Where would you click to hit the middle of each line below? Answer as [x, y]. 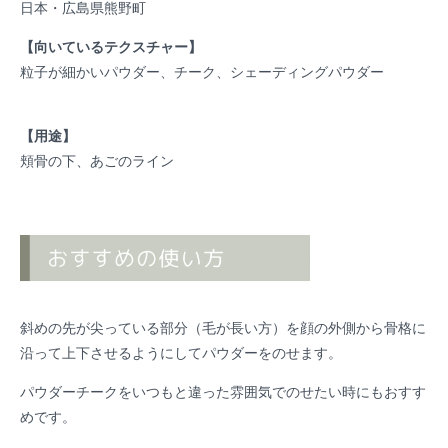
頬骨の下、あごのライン [97, 160]
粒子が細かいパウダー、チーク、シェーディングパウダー [202, 71]
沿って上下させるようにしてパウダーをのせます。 [181, 352]
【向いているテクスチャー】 [111, 46]
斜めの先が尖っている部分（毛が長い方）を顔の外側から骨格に [223, 327]
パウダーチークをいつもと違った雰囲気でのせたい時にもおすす [223, 391]
